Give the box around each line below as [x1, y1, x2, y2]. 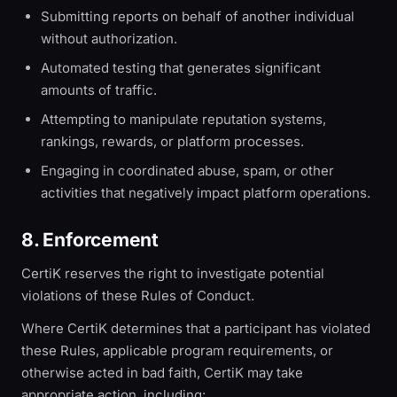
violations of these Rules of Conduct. [21, 287, 254, 304]
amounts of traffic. [41, 82, 157, 98]
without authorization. [41, 30, 177, 47]
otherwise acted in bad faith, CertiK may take [21, 364, 303, 381]
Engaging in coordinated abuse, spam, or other [41, 162, 334, 179]
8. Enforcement [21, 229, 160, 251]
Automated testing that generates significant [41, 59, 321, 76]
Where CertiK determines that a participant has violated [21, 320, 370, 337]
